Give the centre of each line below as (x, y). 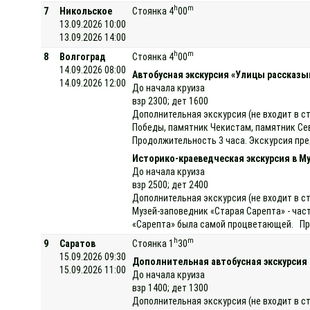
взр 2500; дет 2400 (171, 184)
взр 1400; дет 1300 (171, 288)
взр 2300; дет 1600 (171, 101)
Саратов (78, 243)
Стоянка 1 (153, 243)
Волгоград (83, 56)
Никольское (86, 11)
